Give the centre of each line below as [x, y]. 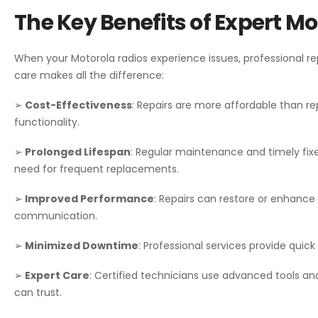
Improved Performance [88, 198]
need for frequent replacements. [97, 169]
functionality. [47, 122]
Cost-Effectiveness [77, 105]
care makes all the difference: [89, 75]
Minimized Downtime [81, 245]
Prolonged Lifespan [77, 152]
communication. [56, 215]
